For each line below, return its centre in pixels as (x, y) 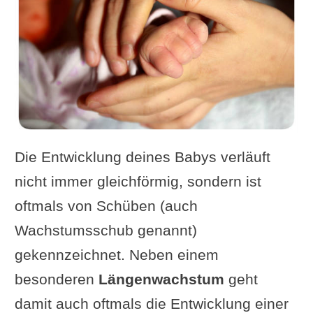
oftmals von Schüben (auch (106, 205)
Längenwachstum (161, 279)
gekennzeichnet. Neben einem (116, 254)
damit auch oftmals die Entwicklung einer (151, 303)
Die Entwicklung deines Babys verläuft (142, 156)
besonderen (56, 279)
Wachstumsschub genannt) (105, 230)
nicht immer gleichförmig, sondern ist (138, 181)
